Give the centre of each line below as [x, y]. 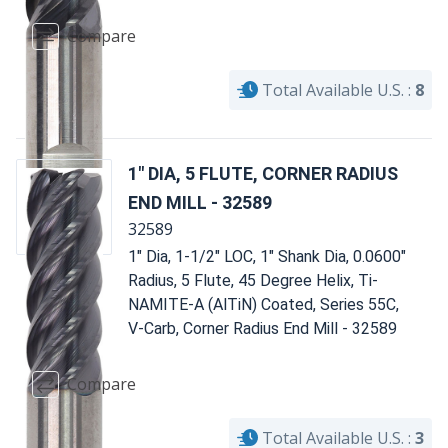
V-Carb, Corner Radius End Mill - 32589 [262, 328]
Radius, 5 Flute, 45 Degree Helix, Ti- [253, 280]
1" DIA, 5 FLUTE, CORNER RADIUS [263, 173]
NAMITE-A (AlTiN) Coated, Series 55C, [263, 304]
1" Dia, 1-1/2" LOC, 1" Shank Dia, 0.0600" [267, 256]
